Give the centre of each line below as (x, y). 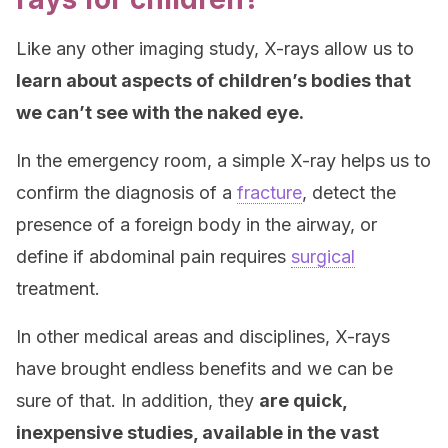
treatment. (58, 288)
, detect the (349, 192)
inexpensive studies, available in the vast (197, 432)
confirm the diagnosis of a (126, 192)
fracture (269, 192)
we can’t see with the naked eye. (160, 112)
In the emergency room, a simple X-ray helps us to (223, 160)
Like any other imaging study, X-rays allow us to (215, 48)
